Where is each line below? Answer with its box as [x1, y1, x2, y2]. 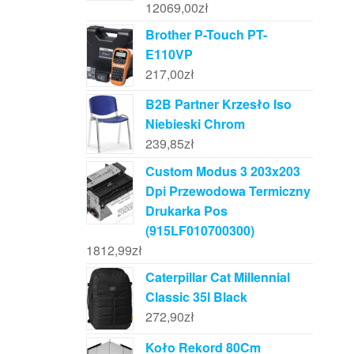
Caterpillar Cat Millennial [145, 268, 290, 287]
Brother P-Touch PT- [145, 24, 267, 43]
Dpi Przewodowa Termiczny [145, 182, 311, 201]
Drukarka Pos [145, 201, 228, 220]
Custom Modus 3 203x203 [145, 162, 300, 181]
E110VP [145, 44, 193, 63]
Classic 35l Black [145, 288, 247, 307]
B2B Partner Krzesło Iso [145, 94, 292, 113]
